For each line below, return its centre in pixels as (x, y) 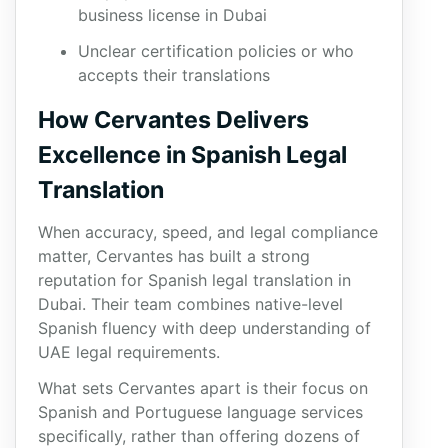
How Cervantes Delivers (173, 120)
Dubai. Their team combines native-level (190, 304)
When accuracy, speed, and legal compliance (208, 232)
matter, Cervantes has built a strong (174, 256)
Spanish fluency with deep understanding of (204, 328)
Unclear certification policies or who (216, 51)
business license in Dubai (172, 15)
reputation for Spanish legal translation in (194, 280)
